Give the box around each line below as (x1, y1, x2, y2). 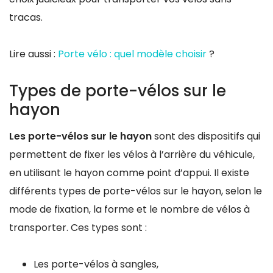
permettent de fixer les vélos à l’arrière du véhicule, (9, 147, 255, 161)
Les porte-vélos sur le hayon (9, 129, 152, 143)
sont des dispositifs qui (152, 129, 260, 143)
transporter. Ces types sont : (9, 220, 147, 235)
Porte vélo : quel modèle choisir (58, 46, 209, 61)
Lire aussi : (9, 46, 58, 61)
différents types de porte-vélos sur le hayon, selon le (9, 183, 262, 198)
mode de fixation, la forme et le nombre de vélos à (9, 202, 250, 216)
